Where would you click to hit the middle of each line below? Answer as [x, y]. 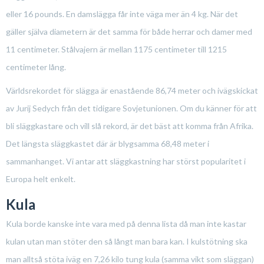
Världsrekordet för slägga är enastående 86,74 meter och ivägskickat [132, 90]
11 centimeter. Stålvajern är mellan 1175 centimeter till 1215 [116, 49]
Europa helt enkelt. [41, 179]
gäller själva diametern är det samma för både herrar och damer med [129, 31]
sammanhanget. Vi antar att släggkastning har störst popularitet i [126, 161]
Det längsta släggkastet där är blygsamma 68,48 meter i [108, 143]
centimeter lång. [36, 67]
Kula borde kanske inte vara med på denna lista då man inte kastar [126, 223]
